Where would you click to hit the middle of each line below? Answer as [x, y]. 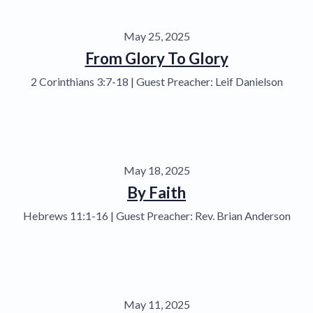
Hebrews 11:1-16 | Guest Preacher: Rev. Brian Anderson [156, 215]
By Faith [156, 192]
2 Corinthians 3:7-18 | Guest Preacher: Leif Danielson [156, 81]
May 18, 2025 [156, 170]
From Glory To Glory [156, 58]
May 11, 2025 [156, 304]
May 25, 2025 [156, 36]
